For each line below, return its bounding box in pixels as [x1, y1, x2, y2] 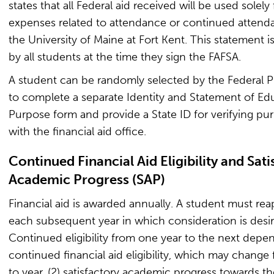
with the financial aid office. [9, 125, 146, 138]
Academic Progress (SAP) [9, 171, 165, 188]
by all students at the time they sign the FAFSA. [9, 50, 241, 64]
